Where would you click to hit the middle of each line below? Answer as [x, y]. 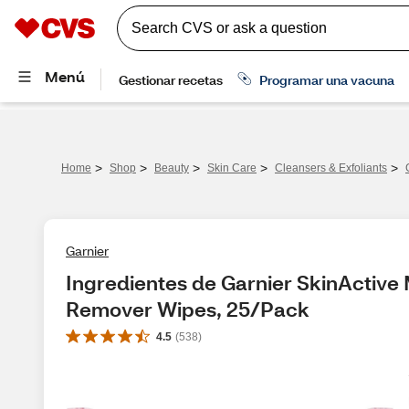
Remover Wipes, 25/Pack [188, 309]
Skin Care [232, 168]
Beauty [172, 168]
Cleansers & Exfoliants [331, 168]
